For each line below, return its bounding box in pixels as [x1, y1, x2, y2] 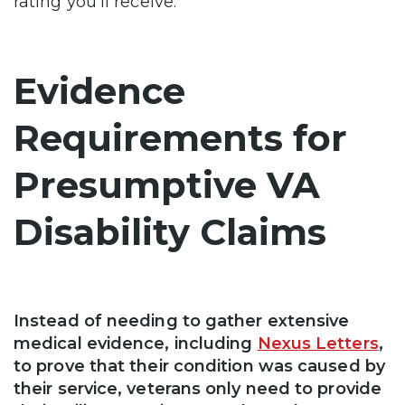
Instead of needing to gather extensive [14, 310, 350, 331]
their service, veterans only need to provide [14, 378, 381, 399]
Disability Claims [14, 209, 326, 254]
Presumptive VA [14, 162, 320, 207]
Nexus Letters [257, 333, 379, 353]
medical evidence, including [14, 333, 258, 353]
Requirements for [14, 115, 347, 160]
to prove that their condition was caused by [14, 355, 385, 376]
